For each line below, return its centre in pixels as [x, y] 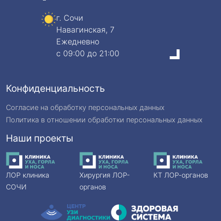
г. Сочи [70, 18]
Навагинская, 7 [85, 30]
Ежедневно [78, 42]
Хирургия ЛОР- [105, 175]
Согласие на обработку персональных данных [85, 108]
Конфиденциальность [55, 89]
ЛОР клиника [28, 175]
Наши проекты [39, 138]
